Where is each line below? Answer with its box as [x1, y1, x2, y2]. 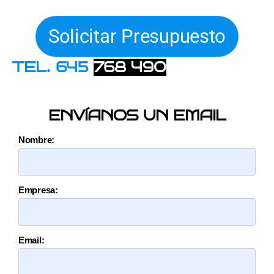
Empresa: [18, 184, 58, 195]
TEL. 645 [12, 58, 94, 76]
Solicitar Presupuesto [48, 24, 226, 48]
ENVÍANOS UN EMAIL [48, 106, 226, 124]
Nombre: [18, 134, 55, 145]
